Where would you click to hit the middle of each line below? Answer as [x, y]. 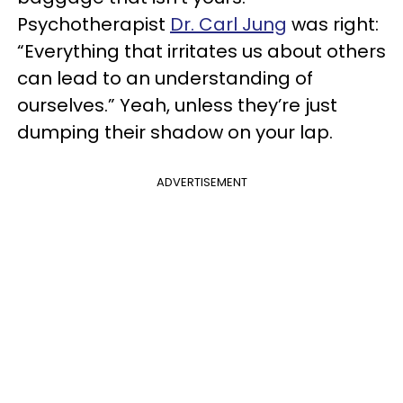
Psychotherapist [94, 24]
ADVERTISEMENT [201, 182]
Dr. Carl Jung [228, 24]
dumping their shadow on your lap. [175, 132]
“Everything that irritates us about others [201, 51]
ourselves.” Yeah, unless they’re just [177, 105]
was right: [333, 24]
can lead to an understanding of [165, 78]
